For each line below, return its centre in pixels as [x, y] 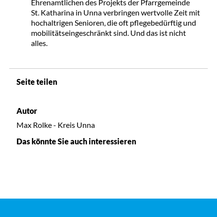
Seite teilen [37, 81]
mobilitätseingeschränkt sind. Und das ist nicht [108, 32]
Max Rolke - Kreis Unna [55, 124]
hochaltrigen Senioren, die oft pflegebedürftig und [113, 22]
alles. [39, 43]
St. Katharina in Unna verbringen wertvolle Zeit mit [115, 12]
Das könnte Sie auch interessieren [76, 141]
